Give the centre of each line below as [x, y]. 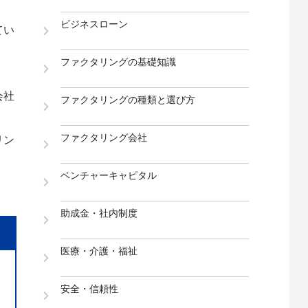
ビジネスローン [95, 24]
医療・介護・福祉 [99, 251]
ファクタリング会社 [104, 138]
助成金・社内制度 [99, 213]
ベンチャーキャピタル [109, 176]
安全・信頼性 [90, 289]
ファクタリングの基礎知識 [119, 62]
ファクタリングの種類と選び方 [128, 100]
